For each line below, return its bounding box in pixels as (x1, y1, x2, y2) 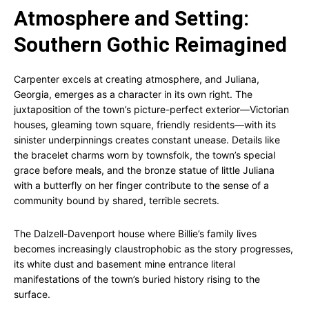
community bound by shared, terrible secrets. (14, 195, 219, 206)
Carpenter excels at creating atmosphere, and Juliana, (14, 73, 259, 85)
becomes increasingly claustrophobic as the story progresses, (14, 243, 293, 255)
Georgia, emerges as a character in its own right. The (14, 88, 252, 100)
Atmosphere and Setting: (14, 6, 249, 30)
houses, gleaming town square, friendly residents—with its (14, 119, 276, 130)
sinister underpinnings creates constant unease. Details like (14, 134, 280, 146)
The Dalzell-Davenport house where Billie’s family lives (14, 228, 257, 239)
